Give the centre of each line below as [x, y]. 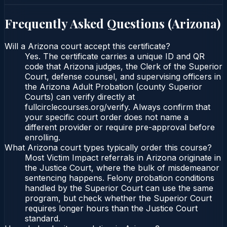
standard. [43, 219]
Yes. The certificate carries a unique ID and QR [115, 56]
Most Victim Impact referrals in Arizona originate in [123, 158]
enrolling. [43, 138]
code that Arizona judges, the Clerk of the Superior [124, 67]
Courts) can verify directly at [80, 97]
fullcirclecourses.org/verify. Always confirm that [118, 107]
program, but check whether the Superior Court [118, 198]
